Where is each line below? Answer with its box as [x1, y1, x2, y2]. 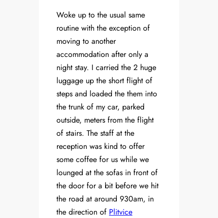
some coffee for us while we [56, 154, 149, 165]
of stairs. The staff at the [56, 127, 134, 139]
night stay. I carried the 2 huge [56, 62, 156, 73]
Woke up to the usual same [56, 9, 145, 21]
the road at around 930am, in [56, 193, 154, 205]
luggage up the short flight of [56, 75, 152, 87]
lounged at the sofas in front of [56, 167, 158, 179]
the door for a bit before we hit [56, 180, 159, 192]
